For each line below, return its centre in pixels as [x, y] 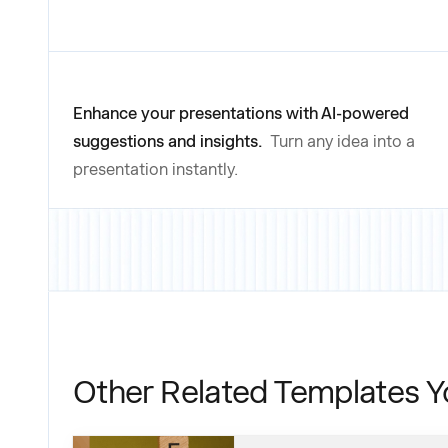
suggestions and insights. [169, 142]
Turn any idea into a [342, 142]
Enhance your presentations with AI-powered [241, 114]
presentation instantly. [155, 170]
